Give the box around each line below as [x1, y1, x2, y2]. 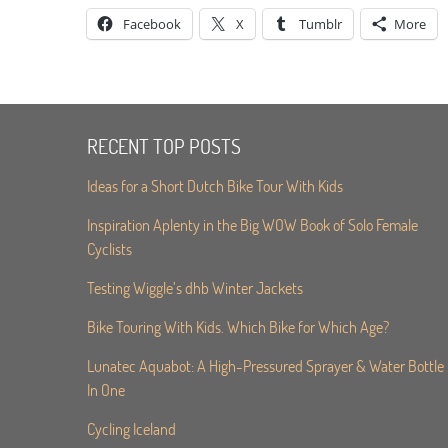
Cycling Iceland [87, 418, 176, 439]
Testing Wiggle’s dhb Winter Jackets [87, 277, 303, 298]
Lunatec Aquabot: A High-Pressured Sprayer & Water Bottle [87, 355, 444, 376]
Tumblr [299, 15, 342, 33]
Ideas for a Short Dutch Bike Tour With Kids [87, 175, 343, 196]
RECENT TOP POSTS [87, 133, 241, 159]
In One [87, 379, 125, 400]
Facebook [123, 15, 181, 33]
